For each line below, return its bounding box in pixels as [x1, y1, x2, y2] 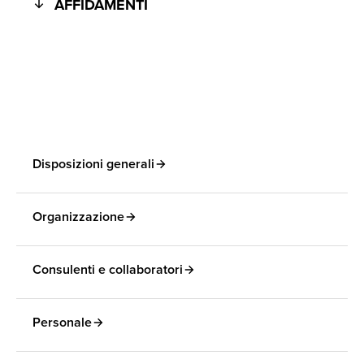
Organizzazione [32, 207, 124, 226]
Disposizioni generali [32, 154, 154, 173]
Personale [32, 313, 92, 331]
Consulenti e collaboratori [32, 260, 183, 279]
